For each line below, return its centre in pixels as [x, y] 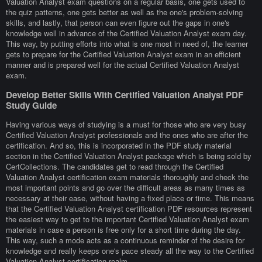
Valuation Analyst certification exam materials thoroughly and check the [127, 177]
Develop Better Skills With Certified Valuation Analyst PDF [125, 94]
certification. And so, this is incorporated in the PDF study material [119, 146]
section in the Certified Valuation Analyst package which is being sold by [129, 156]
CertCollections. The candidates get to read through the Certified [115, 167]
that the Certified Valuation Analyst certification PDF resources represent [129, 209]
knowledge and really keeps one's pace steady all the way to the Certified [130, 251]
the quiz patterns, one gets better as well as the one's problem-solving [124, 12]
